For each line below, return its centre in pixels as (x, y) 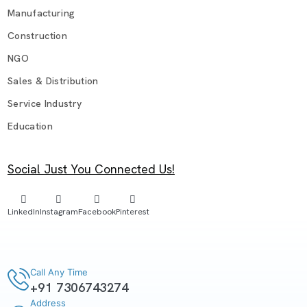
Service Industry (45, 103)
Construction (37, 35)
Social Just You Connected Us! (91, 169)
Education (30, 126)
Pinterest (132, 212)
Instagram (59, 212)
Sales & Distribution (53, 81)
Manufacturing (41, 13)
